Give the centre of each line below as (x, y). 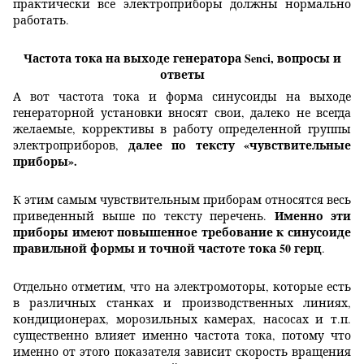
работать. (41, 20)
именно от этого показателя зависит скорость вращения (182, 352)
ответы (182, 75)
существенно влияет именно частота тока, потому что (182, 336)
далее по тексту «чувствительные (239, 145)
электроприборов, (71, 145)
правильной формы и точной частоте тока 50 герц (167, 249)
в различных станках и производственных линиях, (182, 303)
